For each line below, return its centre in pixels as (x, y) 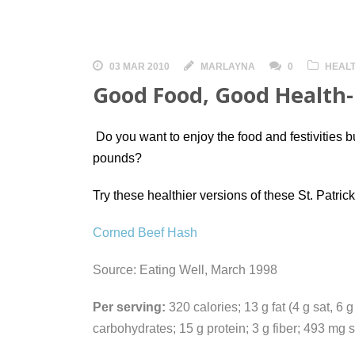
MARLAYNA (228, 66)
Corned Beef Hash (145, 232)
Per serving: (129, 307)
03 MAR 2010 (139, 66)
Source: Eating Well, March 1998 (185, 269)
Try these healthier (145, 195)
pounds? (117, 158)
